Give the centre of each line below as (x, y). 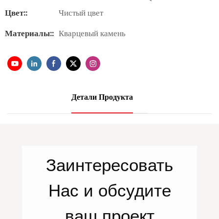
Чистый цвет (81, 13)
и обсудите (127, 190)
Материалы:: (29, 34)
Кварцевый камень (92, 34)
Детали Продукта (102, 98)
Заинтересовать (109, 165)
